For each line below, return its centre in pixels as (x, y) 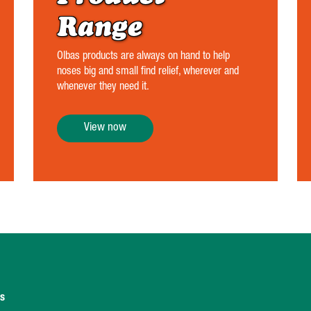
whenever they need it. (103, 87)
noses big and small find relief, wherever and (148, 72)
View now (105, 128)
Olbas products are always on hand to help (143, 57)
